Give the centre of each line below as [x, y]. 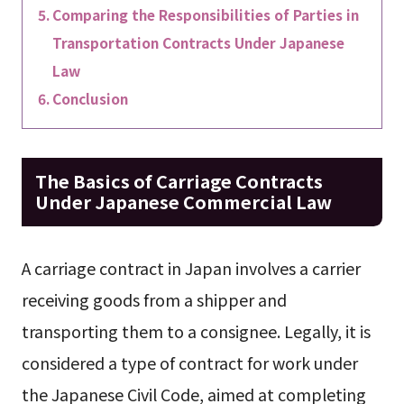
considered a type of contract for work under [189, 363]
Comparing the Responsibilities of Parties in [205, 14]
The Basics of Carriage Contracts [179, 180]
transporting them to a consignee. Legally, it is [196, 331]
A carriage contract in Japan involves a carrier [191, 268]
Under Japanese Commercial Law [183, 201]
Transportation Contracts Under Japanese [198, 42]
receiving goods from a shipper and [154, 300]
